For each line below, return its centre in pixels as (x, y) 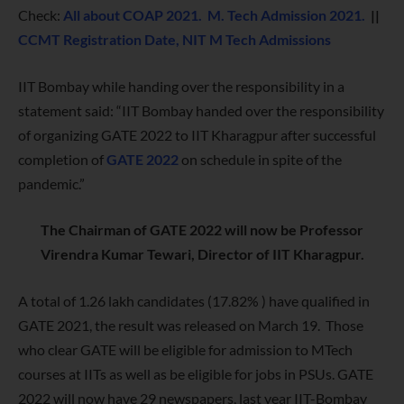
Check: (41, 15)
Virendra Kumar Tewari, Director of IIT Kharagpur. (202, 254)
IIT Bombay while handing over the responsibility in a (181, 86)
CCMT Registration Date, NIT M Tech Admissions (174, 39)
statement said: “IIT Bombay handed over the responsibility (201, 110)
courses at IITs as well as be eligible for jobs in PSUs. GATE (196, 373)
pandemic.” (51, 183)
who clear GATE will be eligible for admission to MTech (185, 349)
